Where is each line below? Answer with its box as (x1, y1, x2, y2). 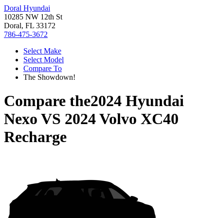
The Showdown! (23, 73, 75, 81)
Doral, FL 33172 (4, 21, 55, 30)
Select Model (23, 55, 64, 64)
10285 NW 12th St (4, 13, 62, 21)
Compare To (23, 64, 62, 73)
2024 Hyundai (91, 92, 184, 110)
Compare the (4, 92, 91, 110)
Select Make (23, 47, 61, 55)
